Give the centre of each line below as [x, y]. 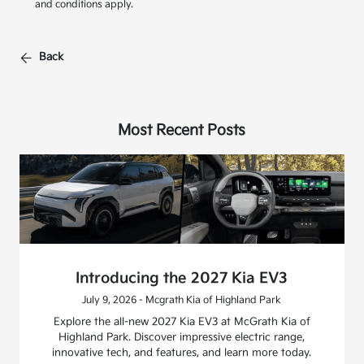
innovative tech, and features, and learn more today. [182, 352]
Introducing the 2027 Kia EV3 [182, 278]
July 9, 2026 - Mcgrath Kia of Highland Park [182, 300]
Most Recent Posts [182, 130]
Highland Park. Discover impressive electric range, [182, 337]
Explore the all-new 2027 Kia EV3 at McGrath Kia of [182, 321]
